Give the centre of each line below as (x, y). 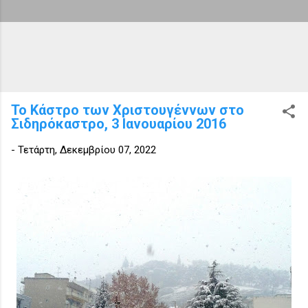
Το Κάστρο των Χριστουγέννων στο (128, 110)
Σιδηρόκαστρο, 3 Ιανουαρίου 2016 (119, 123)
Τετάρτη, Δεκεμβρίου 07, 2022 (87, 150)
